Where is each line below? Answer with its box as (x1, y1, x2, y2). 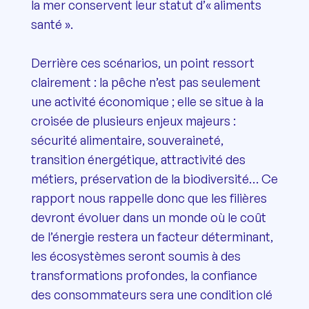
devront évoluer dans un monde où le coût (30, 209, 266, 225)
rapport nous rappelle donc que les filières (30, 190, 267, 206)
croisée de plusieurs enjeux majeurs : (30, 112, 236, 128)
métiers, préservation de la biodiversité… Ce (30, 170, 278, 186)
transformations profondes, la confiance (30, 267, 257, 283)
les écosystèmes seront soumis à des (30, 248, 241, 263)
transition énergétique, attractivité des (30, 151, 246, 167)
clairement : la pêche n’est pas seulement (30, 74, 261, 90)
